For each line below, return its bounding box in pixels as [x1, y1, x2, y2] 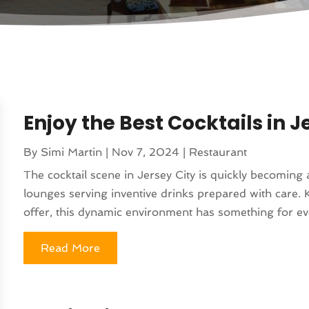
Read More [41, 241, 101, 255]
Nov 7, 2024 [112, 145, 180, 159]
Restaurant [189, 145, 248, 159]
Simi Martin [41, 145, 103, 159]
